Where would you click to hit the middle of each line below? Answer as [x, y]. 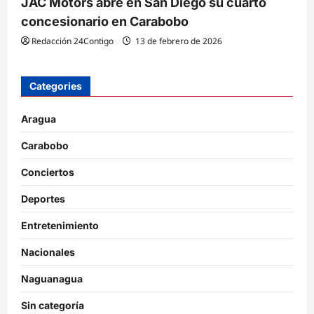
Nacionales [48, 252]
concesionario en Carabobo [105, 21]
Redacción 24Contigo [73, 41]
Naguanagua [52, 279]
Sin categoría [53, 305]
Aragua [39, 119]
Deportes [43, 199]
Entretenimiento [60, 225]
